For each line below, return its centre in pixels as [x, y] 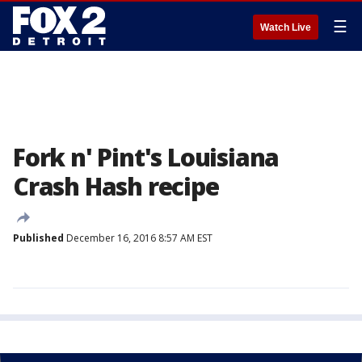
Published [38, 238]
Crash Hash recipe [116, 186]
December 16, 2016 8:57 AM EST [138, 238]
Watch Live [286, 27]
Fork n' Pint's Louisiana [146, 157]
